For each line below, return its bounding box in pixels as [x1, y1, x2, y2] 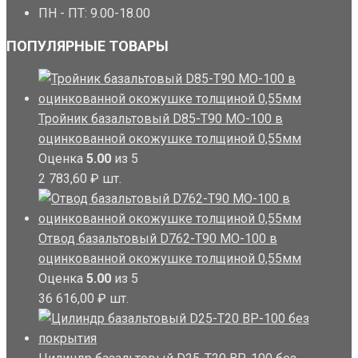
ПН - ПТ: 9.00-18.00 [38, 6, 150, 22]
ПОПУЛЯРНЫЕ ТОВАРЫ [6, 38, 169, 55]
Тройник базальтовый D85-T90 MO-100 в [38, 111, 283, 127]
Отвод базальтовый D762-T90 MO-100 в [38, 231, 277, 247]
